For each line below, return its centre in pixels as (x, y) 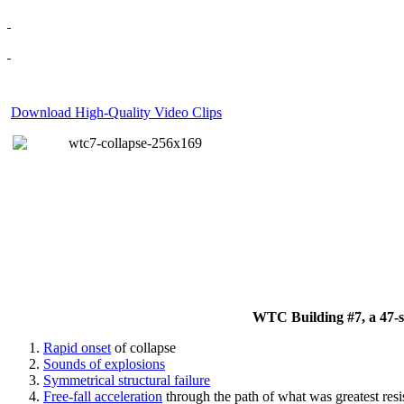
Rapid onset (77, 348)
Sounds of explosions (104, 364)
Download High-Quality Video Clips (116, 112)
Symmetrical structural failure (127, 380)
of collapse (143, 348)
